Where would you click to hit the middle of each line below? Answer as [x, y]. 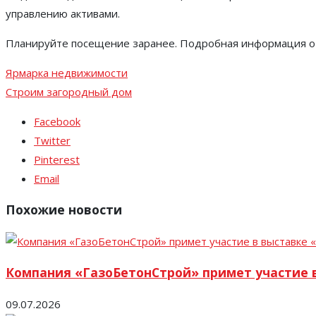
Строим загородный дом [69, 91]
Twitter [52, 140]
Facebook [57, 121]
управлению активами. [63, 13]
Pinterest [57, 159]
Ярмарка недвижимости [67, 72]
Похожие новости [64, 210]
